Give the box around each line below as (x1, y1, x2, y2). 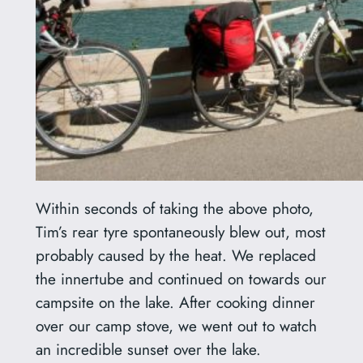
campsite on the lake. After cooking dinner (35, 290, 315, 314)
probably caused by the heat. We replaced (35, 243, 316, 267)
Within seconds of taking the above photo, (35, 196, 314, 220)
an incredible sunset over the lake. (35, 337, 261, 361)
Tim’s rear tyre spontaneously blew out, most (35, 220, 326, 243)
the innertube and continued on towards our (35, 267, 327, 290)
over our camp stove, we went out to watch (35, 314, 317, 337)
